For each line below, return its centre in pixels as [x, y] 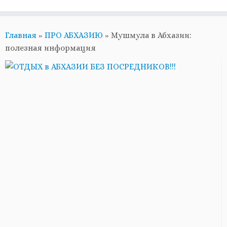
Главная [21, 35]
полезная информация [50, 48]
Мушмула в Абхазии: [151, 35]
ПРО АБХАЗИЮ [74, 35]
